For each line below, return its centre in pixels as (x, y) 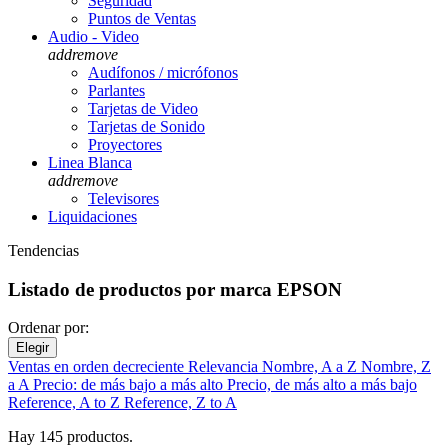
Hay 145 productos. (70, 437)
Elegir (32, 348)
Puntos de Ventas (142, 18)
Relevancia (225, 367)
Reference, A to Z (66, 403)
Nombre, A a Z (311, 367)
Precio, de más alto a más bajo (322, 385)
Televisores (123, 198)
